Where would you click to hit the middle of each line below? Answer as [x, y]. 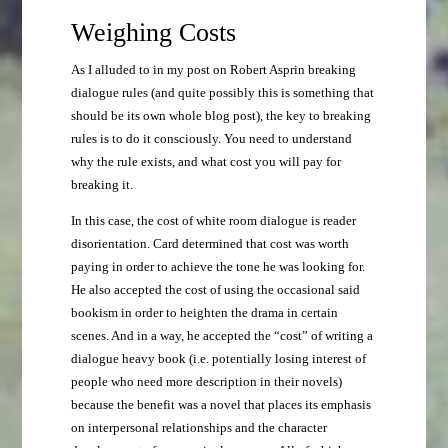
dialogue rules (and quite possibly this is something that [222, 93]
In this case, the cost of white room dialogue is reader [213, 221]
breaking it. [101, 185]
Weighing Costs [153, 33]
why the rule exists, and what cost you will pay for [205, 162]
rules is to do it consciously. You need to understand [211, 139]
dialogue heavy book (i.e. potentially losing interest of [218, 359]
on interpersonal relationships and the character [198, 428]
